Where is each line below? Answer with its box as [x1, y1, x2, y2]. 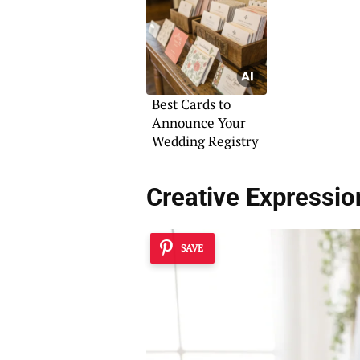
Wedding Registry [151, 132, 259, 150]
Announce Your [151, 113, 246, 132]
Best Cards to [151, 95, 231, 113]
